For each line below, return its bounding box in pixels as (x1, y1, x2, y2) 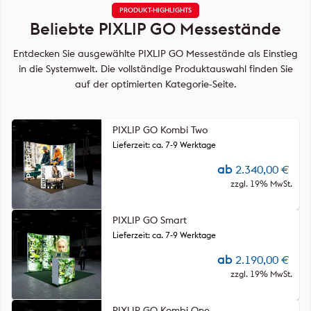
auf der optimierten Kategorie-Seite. (74, 78, 237, 90)
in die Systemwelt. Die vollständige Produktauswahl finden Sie (18, 62, 293, 75)
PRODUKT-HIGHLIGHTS (119, 6, 192, 15)
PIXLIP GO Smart (112, 214, 187, 226)
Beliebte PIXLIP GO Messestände (30, 18, 281, 39)
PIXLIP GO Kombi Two (112, 124, 208, 136)
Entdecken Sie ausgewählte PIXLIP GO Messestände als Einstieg (13, 47, 298, 60)
